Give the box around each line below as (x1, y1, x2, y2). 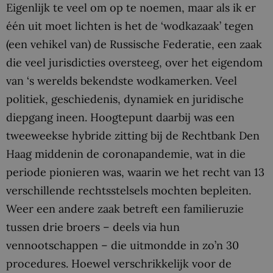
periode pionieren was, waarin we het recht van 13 (6, 165, 264, 179)
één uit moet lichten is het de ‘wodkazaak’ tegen (6, 18, 253, 33)
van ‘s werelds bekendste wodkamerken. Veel (6, 73, 237, 88)
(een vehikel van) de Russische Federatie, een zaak (6, 37, 262, 51)
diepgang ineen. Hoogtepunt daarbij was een (6, 110, 235, 124)
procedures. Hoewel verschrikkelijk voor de (6, 256, 232, 271)
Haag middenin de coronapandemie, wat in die (6, 146, 246, 161)
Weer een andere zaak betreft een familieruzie (6, 201, 244, 216)
